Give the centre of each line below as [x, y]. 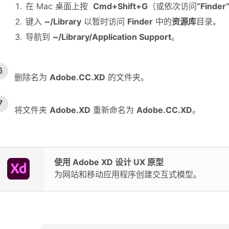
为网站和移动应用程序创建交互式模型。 [128, 174]
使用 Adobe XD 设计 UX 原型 [109, 162]
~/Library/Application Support [112, 37]
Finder [140, 21]
